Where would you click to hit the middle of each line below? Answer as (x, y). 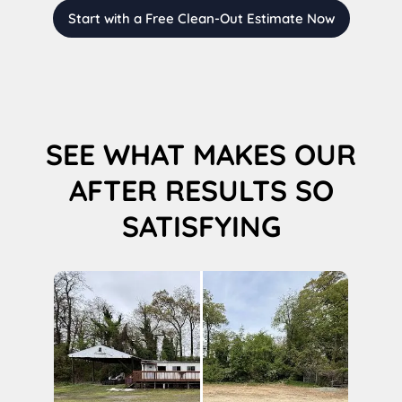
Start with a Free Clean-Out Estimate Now (201, 18)
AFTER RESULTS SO (201, 190)
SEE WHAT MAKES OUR (201, 154)
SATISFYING (201, 226)
